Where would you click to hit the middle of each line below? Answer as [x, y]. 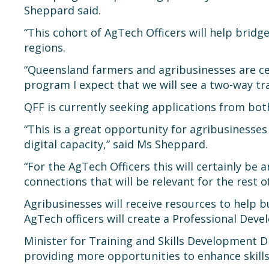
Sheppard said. [62, 10]
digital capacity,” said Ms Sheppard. [116, 144]
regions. [45, 47]
